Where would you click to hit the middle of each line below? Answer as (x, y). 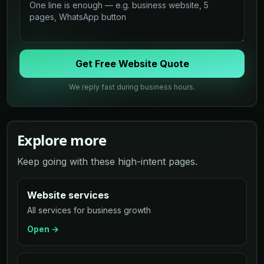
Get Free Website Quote (132, 63)
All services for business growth (89, 210)
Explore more (62, 140)
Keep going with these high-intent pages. (107, 161)
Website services (68, 195)
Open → (43, 229)
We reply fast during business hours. (132, 87)
